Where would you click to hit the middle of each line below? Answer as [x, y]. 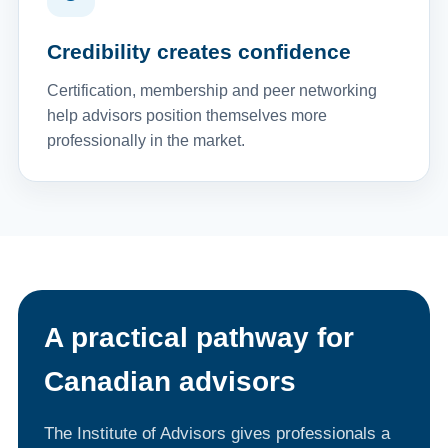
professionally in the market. [145, 140]
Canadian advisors [169, 381]
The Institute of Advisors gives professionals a [216, 433]
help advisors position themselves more [186, 115]
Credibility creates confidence [198, 51]
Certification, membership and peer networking [211, 90]
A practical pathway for [198, 337]
